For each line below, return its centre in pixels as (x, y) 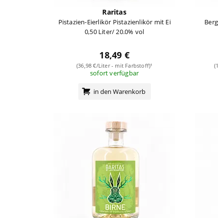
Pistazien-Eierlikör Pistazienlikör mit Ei (114, 22)
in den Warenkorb (119, 91)
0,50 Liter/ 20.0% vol (115, 31)
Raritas (114, 12)
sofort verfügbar (115, 73)
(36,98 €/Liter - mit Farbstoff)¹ (114, 65)
